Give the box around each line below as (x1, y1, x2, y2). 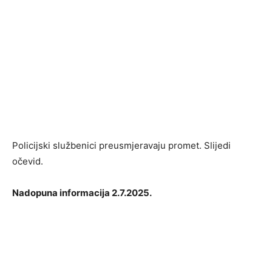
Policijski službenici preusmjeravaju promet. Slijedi (12, 140, 231, 152)
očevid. (12, 155, 43, 168)
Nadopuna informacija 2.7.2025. (12, 187, 152, 199)
